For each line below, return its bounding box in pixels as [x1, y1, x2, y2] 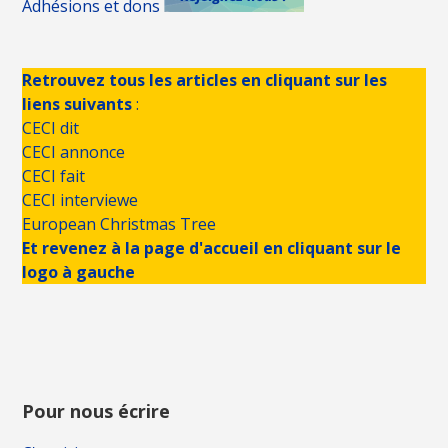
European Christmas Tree [22, 213, 217, 236]
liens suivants [22, 93, 133, 116]
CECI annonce [22, 141, 126, 164]
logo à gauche [22, 261, 136, 284]
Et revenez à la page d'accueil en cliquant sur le [22, 237, 402, 260]
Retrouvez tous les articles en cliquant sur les [22, 69, 388, 92]
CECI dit [22, 117, 80, 140]
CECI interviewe [22, 189, 139, 212]
